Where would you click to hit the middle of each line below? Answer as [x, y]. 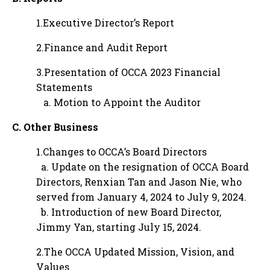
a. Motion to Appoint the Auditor [118, 102]
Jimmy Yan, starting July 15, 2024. [119, 227]
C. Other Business [55, 127]
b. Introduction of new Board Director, [129, 212]
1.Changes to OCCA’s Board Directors [121, 152]
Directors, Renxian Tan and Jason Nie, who [139, 182]
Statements [64, 87]
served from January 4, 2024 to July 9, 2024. [141, 197]
